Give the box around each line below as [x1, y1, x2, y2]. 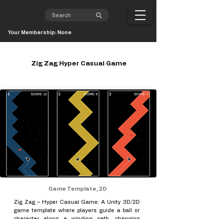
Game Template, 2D [48, 186, 107, 192]
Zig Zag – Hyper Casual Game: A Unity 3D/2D [14, 199, 140, 205]
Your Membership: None [8, 30, 71, 35]
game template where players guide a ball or [14, 208, 140, 213]
